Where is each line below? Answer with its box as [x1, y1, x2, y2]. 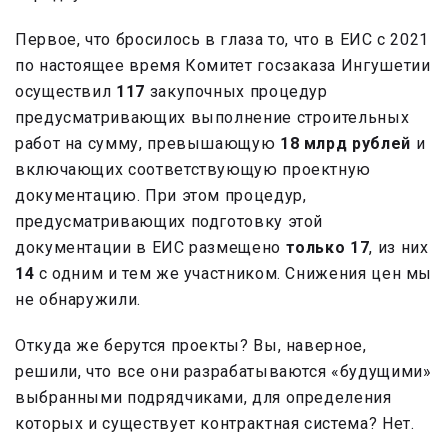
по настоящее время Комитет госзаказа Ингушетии [15, 56, 431, 76]
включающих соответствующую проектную [15, 160, 372, 180]
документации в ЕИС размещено [15, 238, 286, 258]
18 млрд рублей [279, 134, 411, 154]
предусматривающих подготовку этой [15, 212, 324, 232]
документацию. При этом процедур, [15, 186, 307, 206]
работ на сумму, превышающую [15, 134, 280, 154]
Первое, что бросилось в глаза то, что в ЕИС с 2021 [15, 30, 430, 50]
